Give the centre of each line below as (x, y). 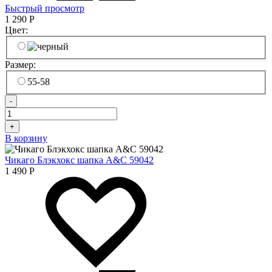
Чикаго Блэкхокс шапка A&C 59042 (79, 160)
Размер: (22, 65)
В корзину (26, 138)
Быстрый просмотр (45, 8)
